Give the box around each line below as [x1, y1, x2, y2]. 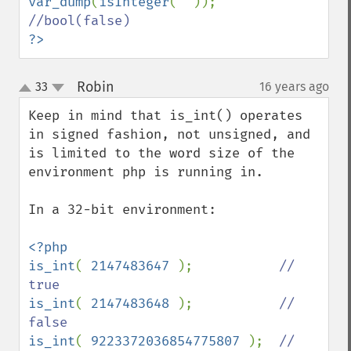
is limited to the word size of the [28, 145, 295, 161]
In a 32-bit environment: [28, 201, 216, 218]
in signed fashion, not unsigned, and [28, 126, 310, 143]
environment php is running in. [28, 164, 263, 180]
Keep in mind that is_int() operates [28, 107, 302, 124]
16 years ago [259, 79, 329, 94]
